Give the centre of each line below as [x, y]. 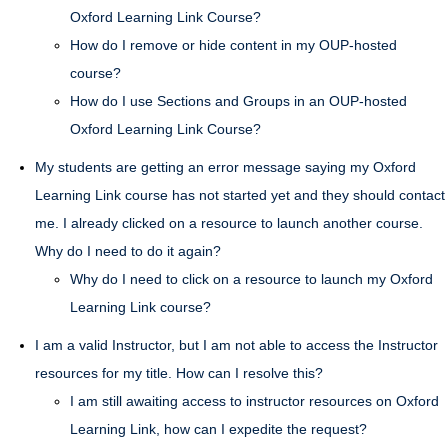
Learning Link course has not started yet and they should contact [240, 195]
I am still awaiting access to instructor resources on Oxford [254, 401]
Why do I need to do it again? [128, 251]
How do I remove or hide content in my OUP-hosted [233, 45]
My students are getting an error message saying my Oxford [225, 167]
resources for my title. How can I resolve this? [179, 373]
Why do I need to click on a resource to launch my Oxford [251, 279]
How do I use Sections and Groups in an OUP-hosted [238, 101]
